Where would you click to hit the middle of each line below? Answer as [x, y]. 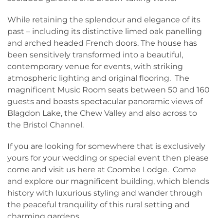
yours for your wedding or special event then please [108, 158]
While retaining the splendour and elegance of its [104, 20]
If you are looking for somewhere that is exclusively [106, 146]
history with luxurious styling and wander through [105, 193]
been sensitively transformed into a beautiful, [95, 55]
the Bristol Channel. [45, 125]
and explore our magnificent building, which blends [108, 181]
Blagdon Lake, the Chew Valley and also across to [102, 113]
